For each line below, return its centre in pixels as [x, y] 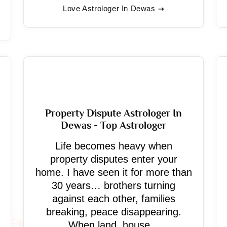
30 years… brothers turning [113, 185]
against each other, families [113, 199]
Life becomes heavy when [113, 146]
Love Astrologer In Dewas [109, 8]
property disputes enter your [113, 159]
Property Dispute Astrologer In [113, 113]
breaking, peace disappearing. [113, 212]
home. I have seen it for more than [113, 172]
